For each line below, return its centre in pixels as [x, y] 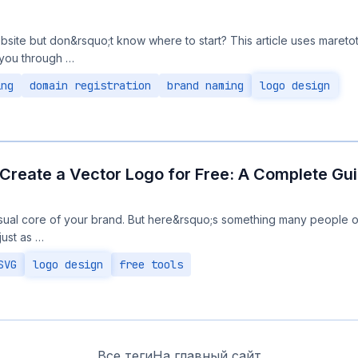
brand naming [205, 86]
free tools [151, 265]
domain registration [90, 86]
